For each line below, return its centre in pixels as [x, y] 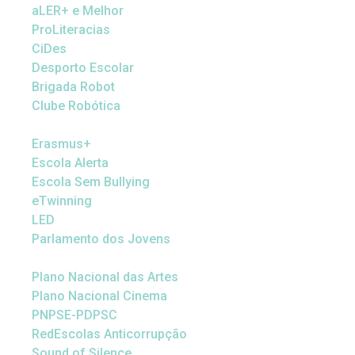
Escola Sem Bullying [91, 182]
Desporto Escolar [83, 68]
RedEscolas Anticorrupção [109, 334]
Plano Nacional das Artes [105, 277]
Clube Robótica [76, 106]
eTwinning [62, 201]
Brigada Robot [73, 87]
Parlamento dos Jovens [101, 239]
